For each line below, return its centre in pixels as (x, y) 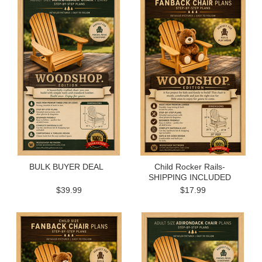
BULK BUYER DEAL (66, 167)
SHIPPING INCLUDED (190, 177)
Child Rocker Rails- (190, 167)
